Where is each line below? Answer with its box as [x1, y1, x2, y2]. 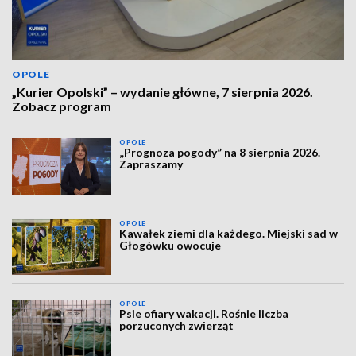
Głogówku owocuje [119, 238, 222, 252]
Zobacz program [12, 99, 111, 114]
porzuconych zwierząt [119, 319, 234, 333]
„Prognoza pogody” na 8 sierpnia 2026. [119, 145, 321, 160]
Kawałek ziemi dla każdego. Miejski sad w [119, 226, 339, 240]
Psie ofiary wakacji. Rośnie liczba [119, 307, 289, 321]
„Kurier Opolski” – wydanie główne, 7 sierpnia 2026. [12, 84, 313, 100]
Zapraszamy [119, 157, 184, 172]
